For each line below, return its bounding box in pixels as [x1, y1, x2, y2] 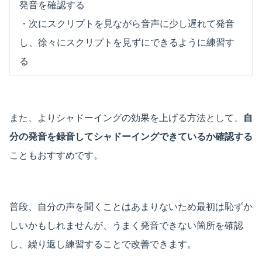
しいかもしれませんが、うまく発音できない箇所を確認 [9, 219, 243, 231]
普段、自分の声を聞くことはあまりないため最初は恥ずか [9, 200, 253, 212]
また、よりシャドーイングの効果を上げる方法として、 [9, 111, 243, 123]
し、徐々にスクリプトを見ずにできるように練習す [19, 36, 235, 48]
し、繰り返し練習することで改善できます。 [9, 237, 196, 250]
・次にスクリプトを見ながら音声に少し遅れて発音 [19, 17, 235, 29]
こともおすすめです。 [9, 149, 103, 161]
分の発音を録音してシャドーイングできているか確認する [9, 130, 253, 142]
